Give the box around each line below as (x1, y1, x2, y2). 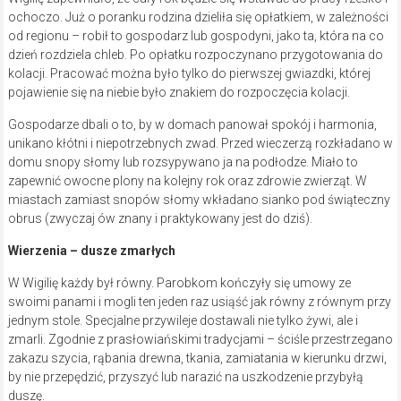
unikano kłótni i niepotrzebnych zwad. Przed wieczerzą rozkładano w (7, 136, 393, 151)
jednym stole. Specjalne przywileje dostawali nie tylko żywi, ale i (7, 313, 358, 328)
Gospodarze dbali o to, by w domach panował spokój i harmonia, (7, 117, 377, 132)
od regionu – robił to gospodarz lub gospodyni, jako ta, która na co (7, 29, 384, 44)
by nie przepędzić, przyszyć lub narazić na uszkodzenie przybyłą (7, 370, 363, 385)
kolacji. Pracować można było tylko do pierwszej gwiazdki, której (7, 66, 371, 81)
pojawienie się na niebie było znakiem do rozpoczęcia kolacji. (7, 85, 350, 100)
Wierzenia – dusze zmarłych (7, 243, 175, 259)
